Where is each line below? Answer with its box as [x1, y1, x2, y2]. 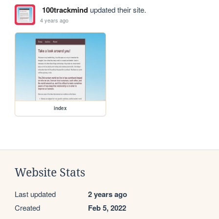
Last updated [15, 188, 56, 199]
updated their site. [88, 4, 146, 15]
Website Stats [15, 166, 85, 179]
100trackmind [42, 4, 88, 16]
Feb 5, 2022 [88, 202, 126, 213]
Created [15, 202, 40, 213]
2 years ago [88, 188, 127, 199]
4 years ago [40, 16, 69, 24]
